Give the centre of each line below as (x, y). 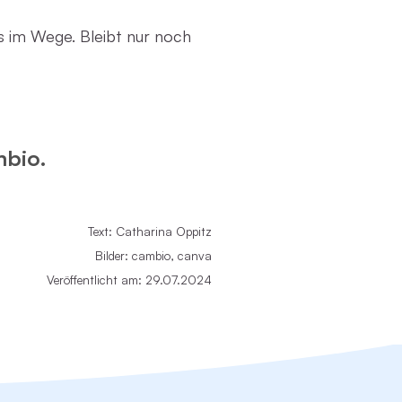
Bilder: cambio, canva (153, 255)
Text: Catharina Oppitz (150, 231)
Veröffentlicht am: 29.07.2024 (129, 279)
